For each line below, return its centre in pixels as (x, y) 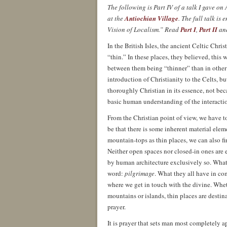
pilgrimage (140, 173)
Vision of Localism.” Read (144, 29)
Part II (208, 29)
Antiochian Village (152, 18)
